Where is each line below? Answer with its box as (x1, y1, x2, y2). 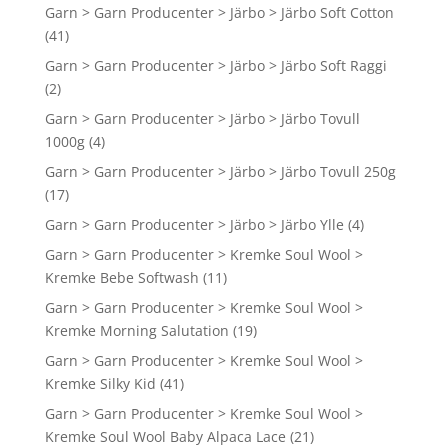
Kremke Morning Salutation (44, 321, 229, 341)
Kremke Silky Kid (44, 374, 156, 394)
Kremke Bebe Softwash (44, 268, 199, 288)
